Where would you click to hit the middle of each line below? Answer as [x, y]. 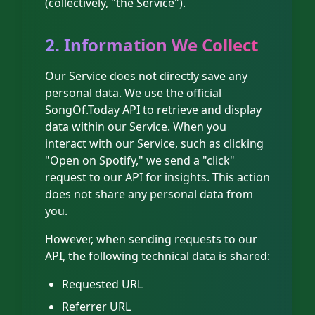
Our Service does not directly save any [146, 76]
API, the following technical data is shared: [157, 256]
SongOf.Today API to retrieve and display [153, 110]
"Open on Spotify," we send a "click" [140, 160]
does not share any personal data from [149, 194]
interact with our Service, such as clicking [154, 143]
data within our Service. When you [136, 127]
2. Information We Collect [152, 45]
